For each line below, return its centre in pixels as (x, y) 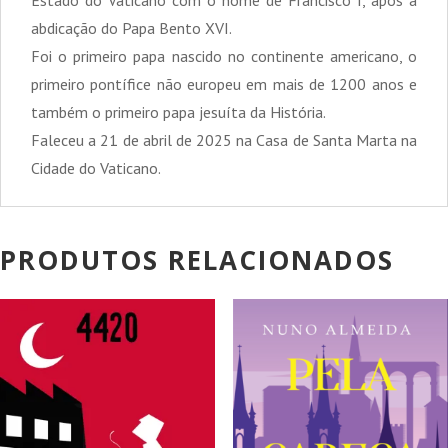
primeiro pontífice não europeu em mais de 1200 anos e (224, 83)
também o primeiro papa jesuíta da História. (178, 111)
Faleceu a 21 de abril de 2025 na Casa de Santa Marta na (224, 139)
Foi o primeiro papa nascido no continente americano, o (224, 55)
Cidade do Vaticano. (96, 167)
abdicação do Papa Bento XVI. (131, 27)
